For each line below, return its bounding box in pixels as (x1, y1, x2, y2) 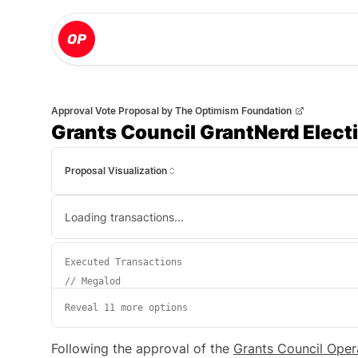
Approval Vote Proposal (51, 105, 159, 117)
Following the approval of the (51, 340, 233, 356)
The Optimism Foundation (173, 105, 292, 117)
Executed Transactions (65, 257, 182, 268)
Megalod (82, 276, 121, 287)
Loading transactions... (65, 210, 184, 224)
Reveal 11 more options (65, 302, 188, 313)
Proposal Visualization (65, 165, 167, 177)
